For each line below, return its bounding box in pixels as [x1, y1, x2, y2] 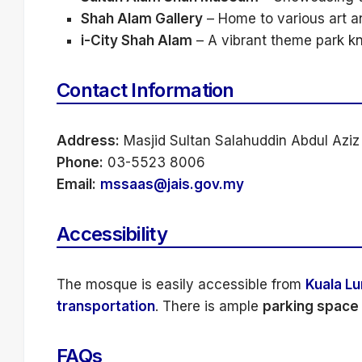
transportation [57, 298, 155, 315]
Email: [57, 176, 96, 193]
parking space [263, 298, 359, 315]
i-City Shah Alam [81, 32, 192, 49]
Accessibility [57, 222, 167, 246]
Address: [57, 133, 120, 149]
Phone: [57, 154, 103, 171]
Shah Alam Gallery [81, 11, 203, 27]
